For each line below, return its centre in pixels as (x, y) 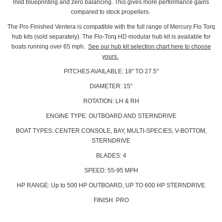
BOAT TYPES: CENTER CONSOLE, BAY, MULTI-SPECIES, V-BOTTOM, (111, 131)
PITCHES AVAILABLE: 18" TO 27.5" (111, 72)
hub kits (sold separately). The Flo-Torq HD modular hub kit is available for (111, 37)
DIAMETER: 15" (111, 86)
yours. (110, 57)
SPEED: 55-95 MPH (111, 171)
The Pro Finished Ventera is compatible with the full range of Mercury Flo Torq (111, 27)
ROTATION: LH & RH (111, 101)
